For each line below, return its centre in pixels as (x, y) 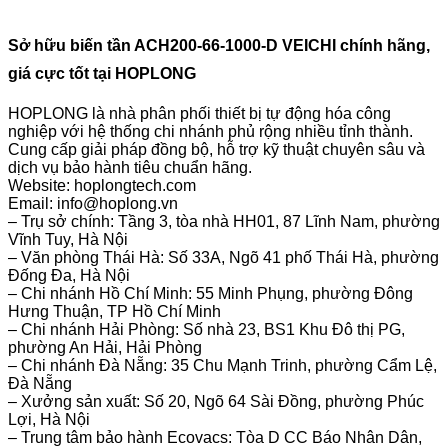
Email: (32, 203)
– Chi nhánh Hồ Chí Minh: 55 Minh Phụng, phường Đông (210, 293)
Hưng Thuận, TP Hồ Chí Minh (114, 311)
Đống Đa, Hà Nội (69, 275)
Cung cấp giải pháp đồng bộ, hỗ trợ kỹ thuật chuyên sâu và (216, 149)
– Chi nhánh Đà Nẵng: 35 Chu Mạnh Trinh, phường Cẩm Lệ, (222, 365)
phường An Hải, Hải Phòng (105, 347)
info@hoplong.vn (117, 203)
